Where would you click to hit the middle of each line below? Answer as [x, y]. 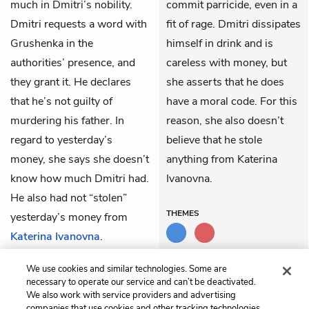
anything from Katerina [222, 159]
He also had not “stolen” [69, 198]
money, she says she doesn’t [80, 159]
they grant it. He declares [71, 82]
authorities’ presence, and [73, 62]
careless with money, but [227, 62]
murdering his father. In [67, 120]
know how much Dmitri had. [80, 178]
